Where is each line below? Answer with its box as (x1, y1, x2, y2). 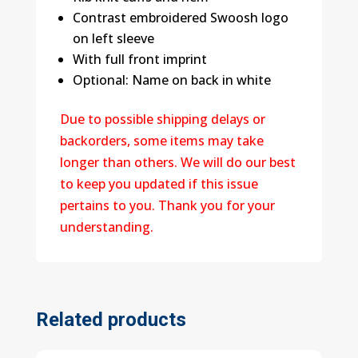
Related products (35, 308, 186, 331)
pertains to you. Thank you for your (59, 196, 275, 214)
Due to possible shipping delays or (59, 109, 265, 128)
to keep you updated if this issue (59, 174, 258, 193)
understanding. (59, 217, 153, 236)
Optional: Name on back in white (72, 70, 271, 89)
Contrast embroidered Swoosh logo (72, 8, 288, 26)
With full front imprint (72, 50, 207, 68)
